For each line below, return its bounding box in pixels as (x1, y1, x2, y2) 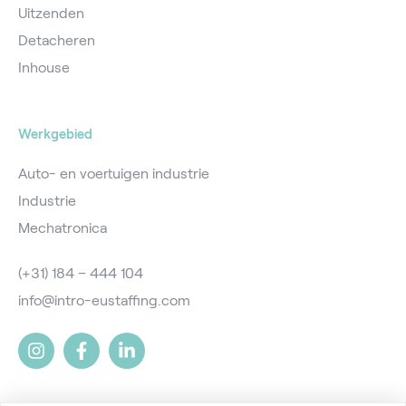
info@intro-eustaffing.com (18, 292, 190, 308)
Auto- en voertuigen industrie (18, 165, 209, 181)
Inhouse (18, 59, 70, 75)
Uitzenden (18, 5, 84, 21)
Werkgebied (18, 126, 92, 141)
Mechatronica (18, 219, 107, 236)
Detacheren (18, 32, 95, 48)
